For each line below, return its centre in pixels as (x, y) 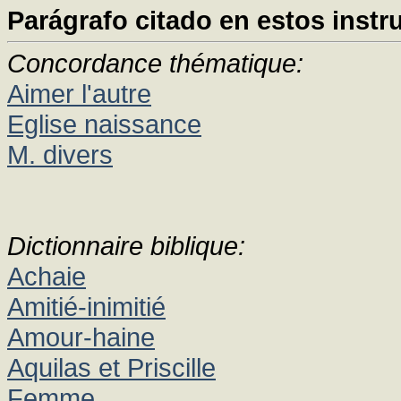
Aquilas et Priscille (111, 367)
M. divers (60, 154)
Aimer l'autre (79, 94)
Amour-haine (81, 337)
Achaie (47, 276)
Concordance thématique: (155, 63)
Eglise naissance (104, 124)
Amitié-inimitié (86, 307)
